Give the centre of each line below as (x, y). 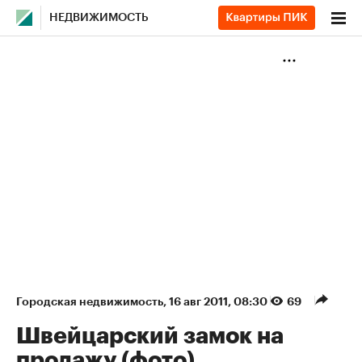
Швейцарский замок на (150, 336)
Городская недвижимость (90, 301)
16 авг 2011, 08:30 (219, 301)
